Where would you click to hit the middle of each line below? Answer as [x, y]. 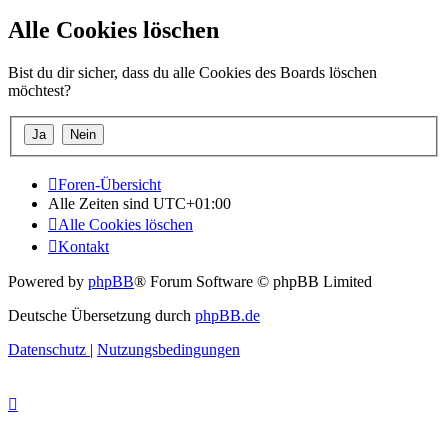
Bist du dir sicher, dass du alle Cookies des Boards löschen [192, 73]
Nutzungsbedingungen [168, 349]
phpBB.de [227, 315]
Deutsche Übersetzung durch [101, 315]
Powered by [48, 281]
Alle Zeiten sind [100, 203]
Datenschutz [47, 349]
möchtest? [39, 91]
